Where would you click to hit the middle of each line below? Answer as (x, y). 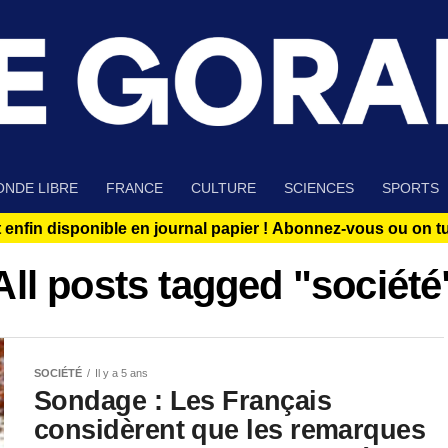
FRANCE (134, 188)
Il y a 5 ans (121, 373)
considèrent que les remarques (230, 430)
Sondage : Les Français (183, 401)
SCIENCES (319, 188)
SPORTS (410, 188)
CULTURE (223, 188)
